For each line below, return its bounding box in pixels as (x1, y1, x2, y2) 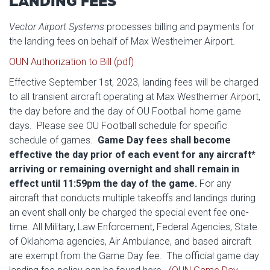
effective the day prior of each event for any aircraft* (9, 149, 256, 160)
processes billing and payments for (104, 21, 254, 33)
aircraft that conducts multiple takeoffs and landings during (9, 192, 256, 204)
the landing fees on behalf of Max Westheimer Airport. (9, 36, 235, 47)
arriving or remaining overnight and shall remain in (9, 163, 239, 175)
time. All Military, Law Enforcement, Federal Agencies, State (9, 221, 257, 233)
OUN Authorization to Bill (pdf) (9, 56, 134, 67)
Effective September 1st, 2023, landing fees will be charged (9, 77, 259, 88)
